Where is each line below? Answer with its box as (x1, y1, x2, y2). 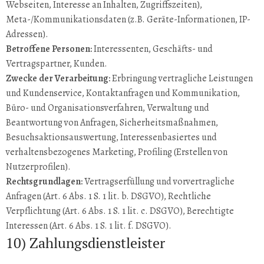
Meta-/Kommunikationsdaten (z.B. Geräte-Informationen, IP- (6, 13, 250, 26)
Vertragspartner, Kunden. (6, 57, 107, 70)
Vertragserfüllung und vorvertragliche (82, 175, 235, 188)
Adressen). (6, 28, 48, 41)
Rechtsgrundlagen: (6, 175, 82, 188)
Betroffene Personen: (6, 42, 92, 55)
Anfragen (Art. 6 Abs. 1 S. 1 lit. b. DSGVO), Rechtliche (6, 190, 211, 203)
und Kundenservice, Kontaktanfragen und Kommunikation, (6, 87, 240, 100)
